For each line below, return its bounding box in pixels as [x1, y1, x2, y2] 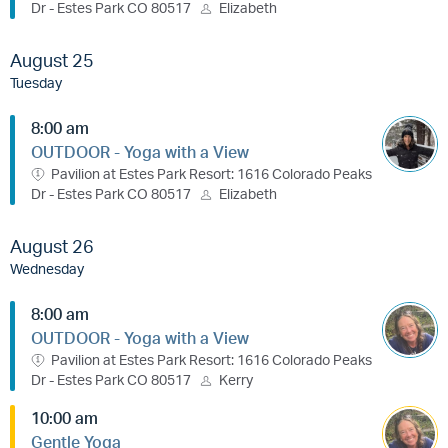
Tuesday [10, 73, 62, 92]
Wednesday [10, 259, 84, 278]
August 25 [10, 49, 94, 72]
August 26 [10, 235, 94, 258]
